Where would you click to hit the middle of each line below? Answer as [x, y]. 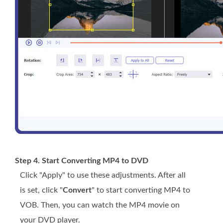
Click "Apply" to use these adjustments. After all [103, 175]
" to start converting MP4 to [141, 190]
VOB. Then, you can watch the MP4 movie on [100, 205]
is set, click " [41, 190]
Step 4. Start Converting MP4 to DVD [82, 161]
